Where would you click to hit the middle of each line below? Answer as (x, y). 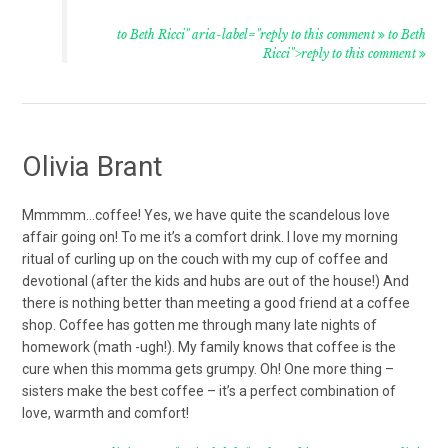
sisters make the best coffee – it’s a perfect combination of (209, 390)
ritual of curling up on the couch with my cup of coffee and (205, 258)
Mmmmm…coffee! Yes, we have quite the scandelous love (206, 214)
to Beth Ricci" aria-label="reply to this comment (247, 34)
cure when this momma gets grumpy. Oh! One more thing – (208, 368)
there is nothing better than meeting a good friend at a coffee (216, 302)
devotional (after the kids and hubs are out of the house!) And (216, 280)
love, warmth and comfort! (106, 412)
